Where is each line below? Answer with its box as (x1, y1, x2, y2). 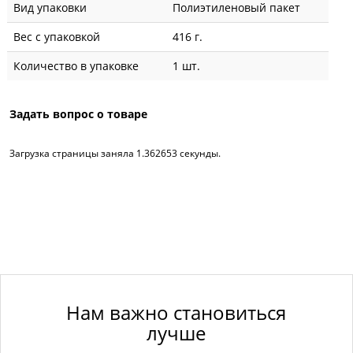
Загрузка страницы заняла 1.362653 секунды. (9, 146, 221, 160)
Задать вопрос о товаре (9, 106, 147, 121)
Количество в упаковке (13, 58, 139, 73)
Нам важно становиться (66, 299, 287, 325)
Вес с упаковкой (13, 28, 100, 44)
